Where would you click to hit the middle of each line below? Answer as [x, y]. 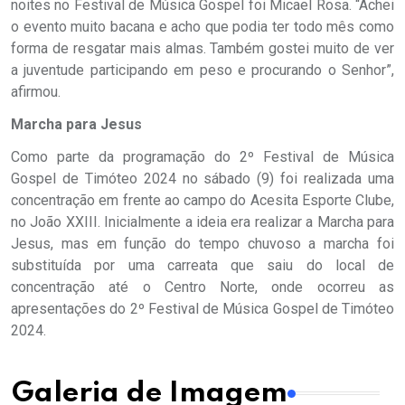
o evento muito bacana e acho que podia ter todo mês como [202, 27]
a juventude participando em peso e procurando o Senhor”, [202, 70]
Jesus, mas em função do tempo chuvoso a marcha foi [202, 244]
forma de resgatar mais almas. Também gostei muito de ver [202, 48]
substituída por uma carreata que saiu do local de [202, 265]
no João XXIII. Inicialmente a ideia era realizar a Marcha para [202, 222]
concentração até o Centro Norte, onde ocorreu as [202, 287]
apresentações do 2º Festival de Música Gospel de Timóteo [202, 309]
